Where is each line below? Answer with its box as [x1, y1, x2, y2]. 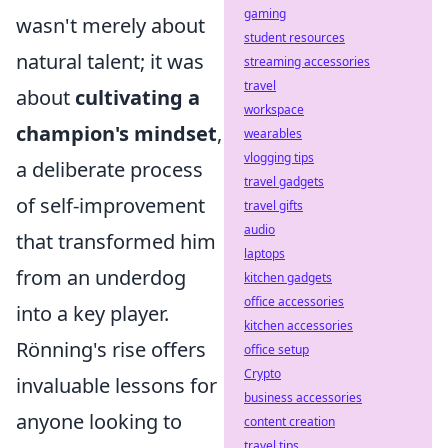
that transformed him [16, 228, 216, 255]
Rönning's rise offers [16, 336, 206, 363]
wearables [244, 125, 302, 142]
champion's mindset [16, 120, 217, 147]
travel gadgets [244, 173, 324, 190]
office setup [244, 341, 309, 358]
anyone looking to [16, 408, 182, 435]
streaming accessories [244, 53, 370, 70]
